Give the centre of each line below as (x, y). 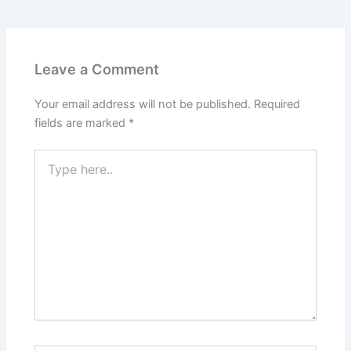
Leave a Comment (97, 69)
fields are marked (82, 123)
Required (277, 104)
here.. (49, 172)
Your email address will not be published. (143, 104)
